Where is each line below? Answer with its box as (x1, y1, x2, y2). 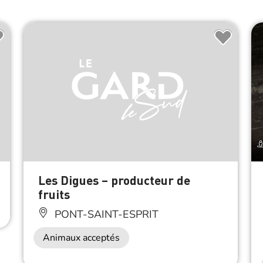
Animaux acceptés (42, 231, 120, 245)
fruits (38, 186, 70, 203)
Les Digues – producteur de (38, 172, 190, 188)
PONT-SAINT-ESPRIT (51, 207, 159, 222)
